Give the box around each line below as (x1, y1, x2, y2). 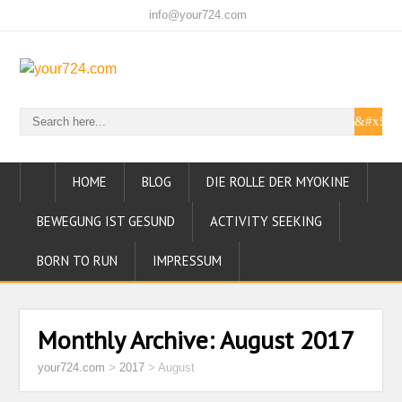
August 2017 (220, 323, 354, 356)
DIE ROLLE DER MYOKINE (206, 173, 351, 190)
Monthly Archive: (38, 323, 221, 356)
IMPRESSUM (153, 252, 223, 269)
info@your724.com (148, 8, 247, 22)
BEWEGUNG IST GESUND (37, 213, 176, 230)
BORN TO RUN (37, 252, 118, 269)
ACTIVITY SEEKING (210, 213, 323, 230)
